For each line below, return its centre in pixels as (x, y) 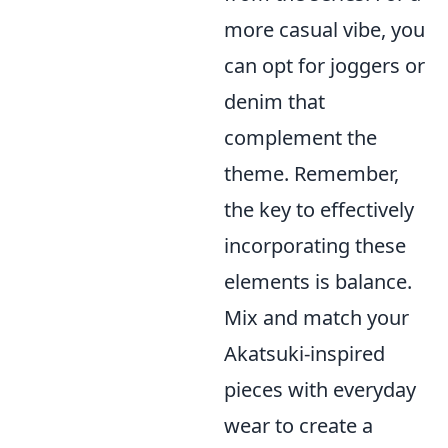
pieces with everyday (320, 389)
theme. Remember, (311, 173)
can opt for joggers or (324, 65)
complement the (300, 137)
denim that (274, 101)
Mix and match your (316, 317)
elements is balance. (318, 281)
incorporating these (315, 245)
